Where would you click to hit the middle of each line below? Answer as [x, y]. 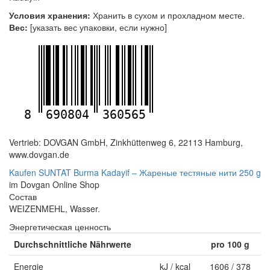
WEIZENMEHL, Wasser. [55, 209]
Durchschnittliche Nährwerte [73, 244]
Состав [23, 196]
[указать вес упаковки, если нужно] [97, 27]
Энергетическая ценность [60, 227]
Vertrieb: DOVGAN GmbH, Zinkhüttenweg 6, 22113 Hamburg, [126, 142]
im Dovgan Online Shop [54, 184]
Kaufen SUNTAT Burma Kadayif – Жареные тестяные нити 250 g [135, 172]
